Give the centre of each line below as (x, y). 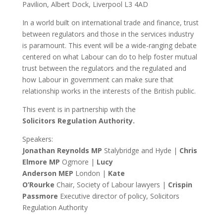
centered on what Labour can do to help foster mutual (110, 57)
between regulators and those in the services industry (108, 34)
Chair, (65, 185)
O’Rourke (39, 185)
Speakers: (37, 139)
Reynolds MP (79, 150)
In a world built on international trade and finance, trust (110, 23)
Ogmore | (78, 162)
